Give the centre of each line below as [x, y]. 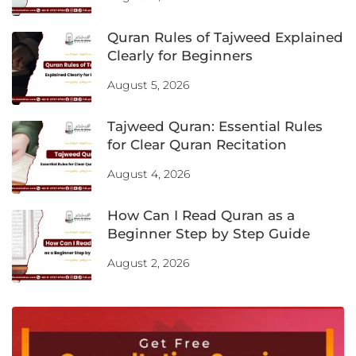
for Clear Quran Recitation [197, 144]
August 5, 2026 [148, 85]
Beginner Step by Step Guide [209, 233]
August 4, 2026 [149, 174]
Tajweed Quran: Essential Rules [215, 126]
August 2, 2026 [148, 263]
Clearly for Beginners [180, 55]
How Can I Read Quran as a [201, 215]
